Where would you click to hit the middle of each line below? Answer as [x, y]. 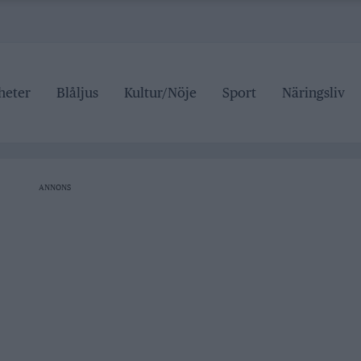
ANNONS [55, 187]
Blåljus [77, 93]
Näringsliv [313, 93]
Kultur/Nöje [160, 93]
